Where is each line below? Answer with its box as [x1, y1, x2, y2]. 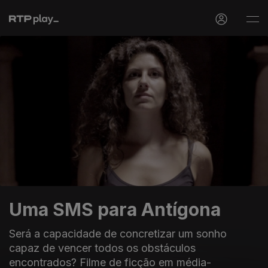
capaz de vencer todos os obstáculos [9, 241, 196, 254]
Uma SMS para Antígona [9, 198, 221, 220]
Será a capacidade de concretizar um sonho [9, 227, 227, 240]
